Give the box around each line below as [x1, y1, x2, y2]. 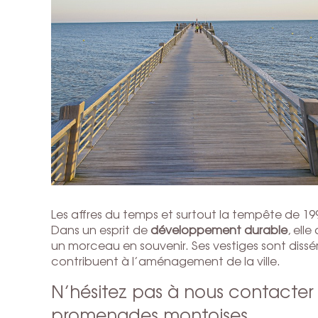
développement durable [150, 221, 287, 238]
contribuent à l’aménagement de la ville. [51, 252, 280, 269]
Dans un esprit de [51, 221, 150, 238]
